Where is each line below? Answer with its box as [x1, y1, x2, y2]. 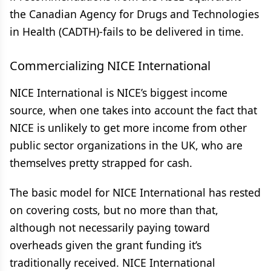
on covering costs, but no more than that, [10, 203, 218, 217]
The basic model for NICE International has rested [10, 185, 261, 200]
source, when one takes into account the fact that [10, 103, 257, 117]
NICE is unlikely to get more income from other [10, 120, 247, 135]
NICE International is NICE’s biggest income [10, 85, 227, 100]
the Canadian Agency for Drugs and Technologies [10, 7, 259, 21]
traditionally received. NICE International [10, 255, 215, 270]
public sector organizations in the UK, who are [10, 138, 243, 152]
